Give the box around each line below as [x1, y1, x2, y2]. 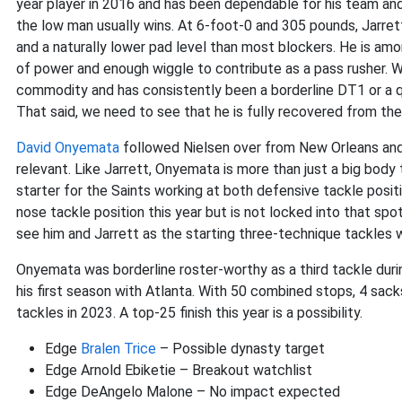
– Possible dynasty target [156, 340, 325, 357]
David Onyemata [16, 139, 119, 156]
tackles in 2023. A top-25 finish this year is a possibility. [16, 304, 373, 321]
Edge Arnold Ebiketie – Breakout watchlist [45, 362, 312, 379]
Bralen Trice [81, 340, 156, 357]
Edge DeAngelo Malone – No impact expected [45, 383, 340, 400]
